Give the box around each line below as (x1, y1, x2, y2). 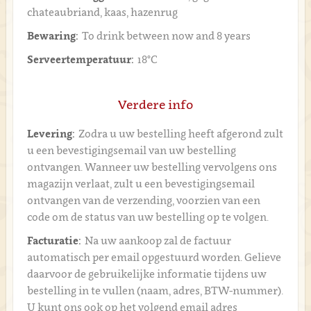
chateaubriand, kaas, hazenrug (26, 6, 178, 18)
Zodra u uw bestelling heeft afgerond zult (78, 127, 283, 140)
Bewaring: (26, 29, 78, 42)
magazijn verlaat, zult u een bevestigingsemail (26, 177, 255, 190)
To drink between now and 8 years (81, 29, 251, 42)
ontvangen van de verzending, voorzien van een (26, 194, 260, 206)
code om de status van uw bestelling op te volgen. (26, 210, 269, 223)
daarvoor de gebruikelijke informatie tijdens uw (26, 267, 267, 280)
